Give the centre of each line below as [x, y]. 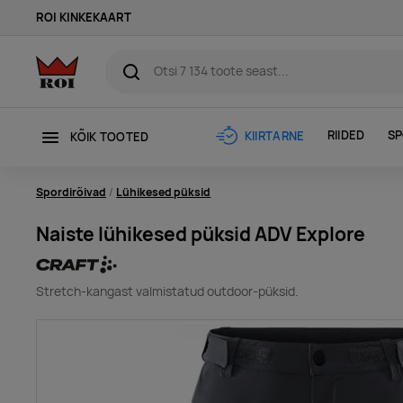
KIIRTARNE [274, 136]
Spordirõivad [71, 192]
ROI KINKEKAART [84, 18]
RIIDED [346, 136]
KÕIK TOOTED [109, 137]
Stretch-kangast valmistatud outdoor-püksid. [167, 292]
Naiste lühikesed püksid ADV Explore [201, 233]
